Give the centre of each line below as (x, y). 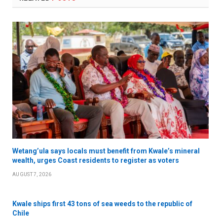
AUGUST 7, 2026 (32, 174)
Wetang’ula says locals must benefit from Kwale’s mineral (106, 151)
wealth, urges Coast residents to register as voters (96, 160)
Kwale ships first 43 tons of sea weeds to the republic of (102, 203)
